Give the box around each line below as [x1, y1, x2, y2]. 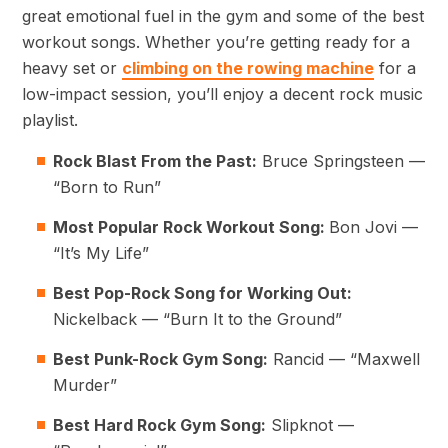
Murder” [53, 375, 117, 396]
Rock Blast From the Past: [53, 151, 257, 172]
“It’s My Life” [53, 243, 149, 264]
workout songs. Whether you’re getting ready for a [22, 32, 410, 53]
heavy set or [22, 58, 122, 79]
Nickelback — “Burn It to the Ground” [53, 309, 342, 330]
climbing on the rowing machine [122, 58, 374, 79]
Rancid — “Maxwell [268, 349, 420, 370]
